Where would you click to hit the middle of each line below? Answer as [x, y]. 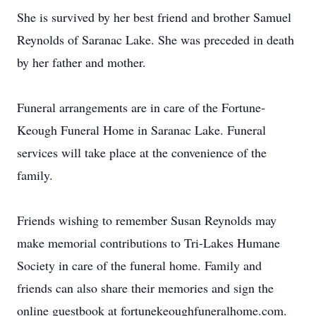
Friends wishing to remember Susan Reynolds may [147, 220]
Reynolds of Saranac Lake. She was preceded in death [156, 39]
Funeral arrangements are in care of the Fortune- [141, 107]
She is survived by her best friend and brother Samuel [154, 17]
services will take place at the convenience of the [142, 152]
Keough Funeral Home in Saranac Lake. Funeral [141, 130]
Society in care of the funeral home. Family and [139, 265]
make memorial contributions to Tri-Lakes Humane [148, 243]
